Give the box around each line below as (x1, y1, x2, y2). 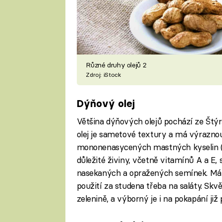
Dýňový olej (76, 97, 135, 110)
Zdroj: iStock (86, 71, 121, 79)
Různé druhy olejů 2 (86, 60, 147, 70)
